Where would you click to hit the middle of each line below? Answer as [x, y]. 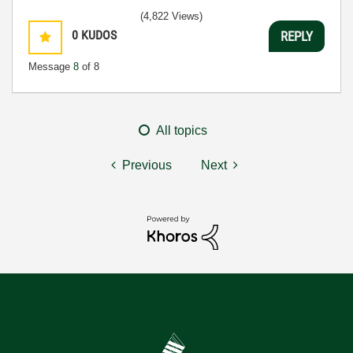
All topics [182, 130]
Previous [147, 165]
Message [51, 67]
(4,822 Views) [171, 16]
